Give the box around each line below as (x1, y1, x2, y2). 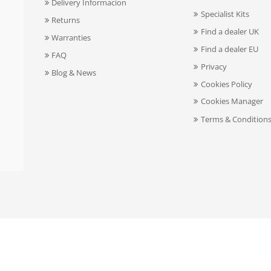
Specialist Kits (200, 8, 249, 19)
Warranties (51, 32, 91, 43)
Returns (51, 15, 80, 25)
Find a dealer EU (200, 44, 258, 54)
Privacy (200, 61, 227, 72)
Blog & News (51, 67, 97, 78)
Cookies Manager (200, 95, 263, 106)
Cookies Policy (200, 79, 252, 90)
